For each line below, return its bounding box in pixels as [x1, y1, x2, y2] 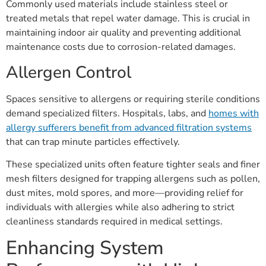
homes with [208, 106, 259, 120]
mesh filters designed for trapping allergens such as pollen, [6, 172, 260, 185]
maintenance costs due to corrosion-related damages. [6, 40, 236, 54]
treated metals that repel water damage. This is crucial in [6, 12, 250, 26]
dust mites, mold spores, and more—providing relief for [6, 186, 243, 199]
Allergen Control [6, 61, 131, 84]
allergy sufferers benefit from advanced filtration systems [6, 121, 252, 134]
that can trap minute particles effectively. [6, 135, 180, 148]
